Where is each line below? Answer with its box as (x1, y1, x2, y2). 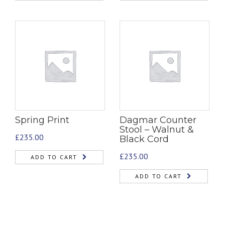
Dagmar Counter (120, 114, 196, 126)
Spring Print (15, 114, 69, 126)
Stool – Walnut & (120, 124, 194, 135)
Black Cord (120, 133, 169, 145)
